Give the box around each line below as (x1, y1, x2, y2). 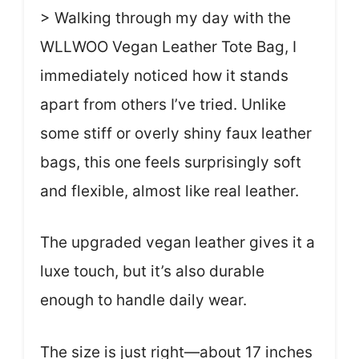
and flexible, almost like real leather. (40, 181, 299, 200)
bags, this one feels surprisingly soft (40, 152, 301, 171)
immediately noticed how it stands (40, 66, 288, 85)
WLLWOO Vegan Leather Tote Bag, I (40, 37, 296, 56)
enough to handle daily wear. (40, 291, 247, 309)
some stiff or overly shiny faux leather (40, 123, 312, 143)
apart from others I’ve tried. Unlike (40, 95, 286, 114)
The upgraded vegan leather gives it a (40, 233, 315, 252)
